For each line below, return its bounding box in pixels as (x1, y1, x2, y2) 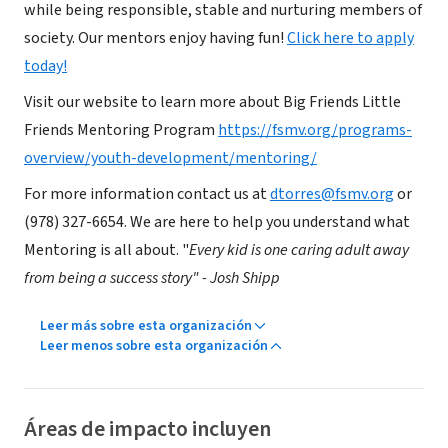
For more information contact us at (24, 183, 270, 205)
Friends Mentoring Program (24, 119, 218, 141)
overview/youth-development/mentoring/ (24, 147, 317, 169)
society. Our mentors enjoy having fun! (24, 27, 287, 49)
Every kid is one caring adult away (189, 239, 409, 261)
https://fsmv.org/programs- (218, 119, 412, 141)
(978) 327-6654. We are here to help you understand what (24, 211, 410, 233)
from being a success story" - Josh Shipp (24, 267, 280, 289)
